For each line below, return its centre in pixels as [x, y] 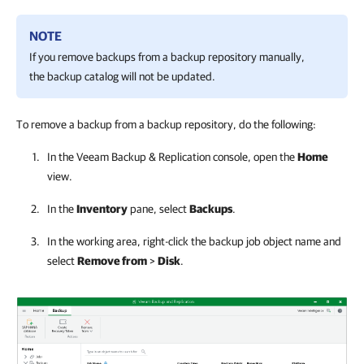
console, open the [254, 157]
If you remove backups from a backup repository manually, [167, 57]
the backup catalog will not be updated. [122, 76]
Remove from [112, 261]
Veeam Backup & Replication [143, 157]
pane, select [158, 209]
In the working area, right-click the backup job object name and [194, 241]
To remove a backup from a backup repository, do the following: [166, 124]
